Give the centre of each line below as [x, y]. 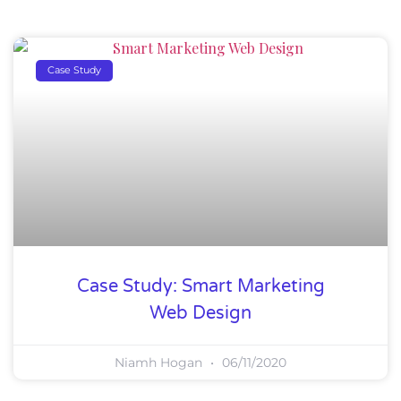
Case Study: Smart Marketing [200, 286]
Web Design [200, 313]
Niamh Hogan [160, 362]
